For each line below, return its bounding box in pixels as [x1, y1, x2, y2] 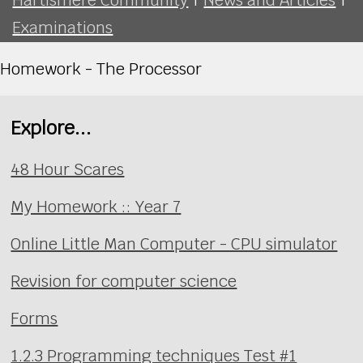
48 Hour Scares [11, 159, 125, 181]
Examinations [12, 16, 113, 38]
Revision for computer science [11, 271, 237, 293]
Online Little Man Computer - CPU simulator [11, 233, 338, 255]
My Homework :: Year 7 [11, 196, 181, 218]
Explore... [11, 114, 92, 140]
